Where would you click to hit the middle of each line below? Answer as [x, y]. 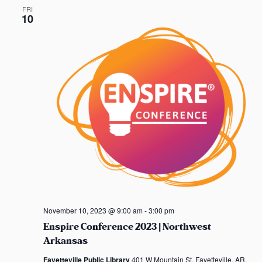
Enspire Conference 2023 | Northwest [127, 227]
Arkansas [65, 241]
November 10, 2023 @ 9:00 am [93, 210]
